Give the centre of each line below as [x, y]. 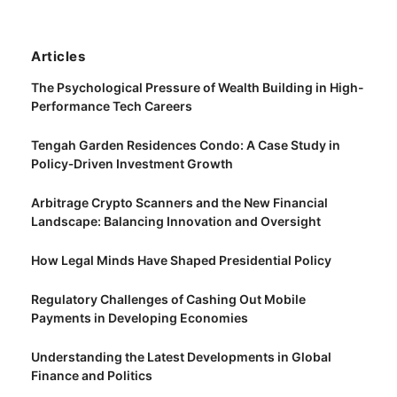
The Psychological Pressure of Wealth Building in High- [198, 87]
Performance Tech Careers [112, 106]
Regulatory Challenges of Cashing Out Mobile [168, 299]
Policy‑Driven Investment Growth [132, 163]
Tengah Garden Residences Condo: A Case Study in [186, 145]
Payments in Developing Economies [140, 318]
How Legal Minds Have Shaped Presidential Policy [181, 260]
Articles [58, 56]
